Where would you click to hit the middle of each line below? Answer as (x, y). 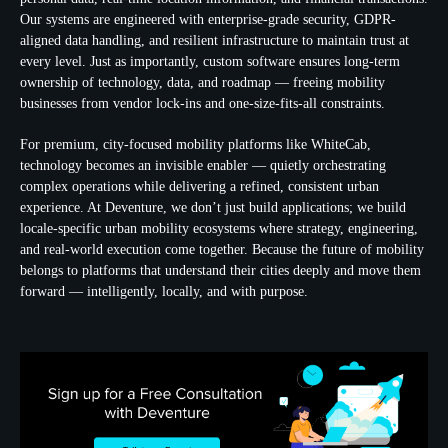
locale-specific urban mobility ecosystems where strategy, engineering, (219, 228)
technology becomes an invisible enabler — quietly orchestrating (203, 165)
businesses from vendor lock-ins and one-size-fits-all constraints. (202, 103)
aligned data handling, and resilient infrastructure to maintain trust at (214, 40)
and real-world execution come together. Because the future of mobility (222, 249)
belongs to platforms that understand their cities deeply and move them (220, 270)
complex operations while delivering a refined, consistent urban (199, 186)
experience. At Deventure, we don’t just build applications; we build (213, 207)
